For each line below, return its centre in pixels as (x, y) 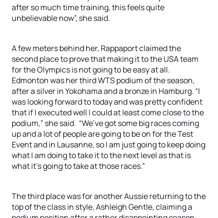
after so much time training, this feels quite (88, 7)
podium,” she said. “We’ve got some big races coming (105, 123)
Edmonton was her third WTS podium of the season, (103, 80)
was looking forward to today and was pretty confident (107, 102)
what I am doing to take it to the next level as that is (101, 155)
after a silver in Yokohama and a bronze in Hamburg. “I (106, 91)
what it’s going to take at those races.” (78, 166)
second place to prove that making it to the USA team (105, 59)
